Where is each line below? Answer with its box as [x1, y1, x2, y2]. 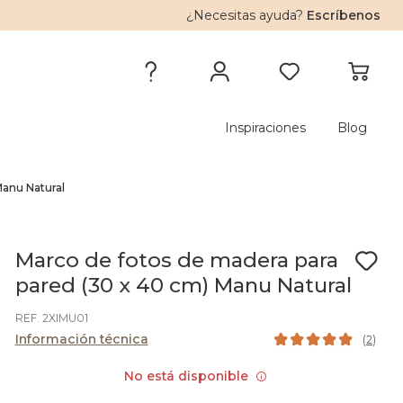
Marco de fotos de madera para [14, 247, 338, 273]
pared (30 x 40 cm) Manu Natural [14, 273, 352, 298]
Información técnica [14, 331, 148, 347]
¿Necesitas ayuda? [186, 7, 308, 23]
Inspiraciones [225, 120, 306, 136]
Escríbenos [307, 7, 381, 23]
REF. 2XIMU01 [14, 311, 88, 325]
